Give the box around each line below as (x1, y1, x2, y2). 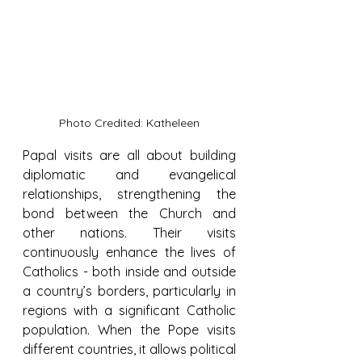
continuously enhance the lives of (23, 244, 236, 260)
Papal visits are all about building (23, 147, 236, 163)
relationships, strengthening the (23, 186, 236, 202)
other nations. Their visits (23, 225, 236, 241)
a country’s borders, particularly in (23, 283, 236, 299)
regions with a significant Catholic (23, 302, 236, 318)
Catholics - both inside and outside (23, 263, 236, 280)
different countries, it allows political (23, 341, 236, 357)
